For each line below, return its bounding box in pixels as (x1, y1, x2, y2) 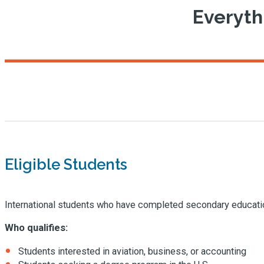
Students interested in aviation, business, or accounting (18, 245, 246, 257)
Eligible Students (5, 155, 127, 173)
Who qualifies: (5, 222, 68, 234)
